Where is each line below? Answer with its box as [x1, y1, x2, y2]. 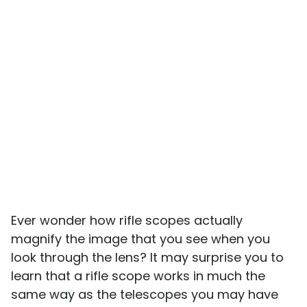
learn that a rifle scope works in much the [11, 267, 265, 285]
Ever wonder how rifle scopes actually [11, 212, 243, 230]
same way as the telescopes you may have [11, 286, 278, 304]
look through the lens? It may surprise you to [11, 249, 284, 267]
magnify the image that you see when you [11, 230, 270, 248]
